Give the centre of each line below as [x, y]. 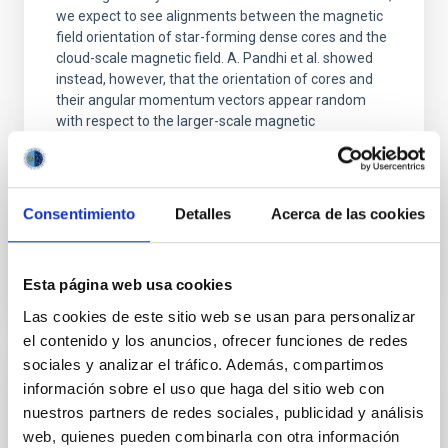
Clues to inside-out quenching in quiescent [220, 422]
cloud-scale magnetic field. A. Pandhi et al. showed [214, 58]
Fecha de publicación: [149, 191]
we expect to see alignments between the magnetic [219, 16]
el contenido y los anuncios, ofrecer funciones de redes [216, 340]
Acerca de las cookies [347, 214]
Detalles [203, 214]
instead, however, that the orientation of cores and [214, 79]
